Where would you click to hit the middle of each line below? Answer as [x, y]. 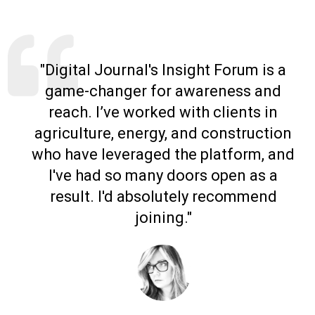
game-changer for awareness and [163, 91]
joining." [163, 218]
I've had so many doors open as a [163, 176]
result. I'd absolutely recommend [163, 197]
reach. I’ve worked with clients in [163, 112]
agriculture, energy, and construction [163, 134]
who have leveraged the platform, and [163, 155]
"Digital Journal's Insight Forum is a [163, 70]
